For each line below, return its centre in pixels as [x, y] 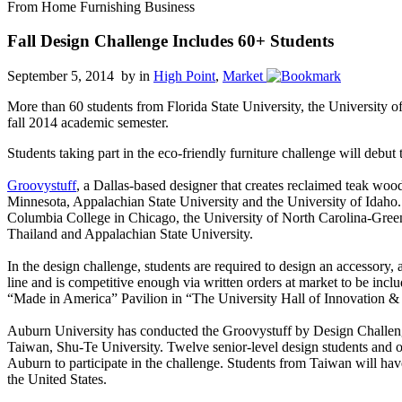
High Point [184, 76]
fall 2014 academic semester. [88, 123]
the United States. [57, 380]
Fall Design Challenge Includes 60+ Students [170, 41]
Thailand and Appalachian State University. [130, 234]
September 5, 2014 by [73, 76]
